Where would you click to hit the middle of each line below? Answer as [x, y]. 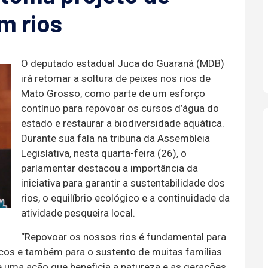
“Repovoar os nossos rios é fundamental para [124, 237]
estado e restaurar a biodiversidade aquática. [123, 123]
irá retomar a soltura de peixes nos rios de [116, 78]
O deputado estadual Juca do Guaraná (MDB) [123, 63]
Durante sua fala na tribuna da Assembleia [115, 138]
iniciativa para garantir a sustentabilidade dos [123, 183]
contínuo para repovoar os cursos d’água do [120, 108]
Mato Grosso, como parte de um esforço [113, 93]
